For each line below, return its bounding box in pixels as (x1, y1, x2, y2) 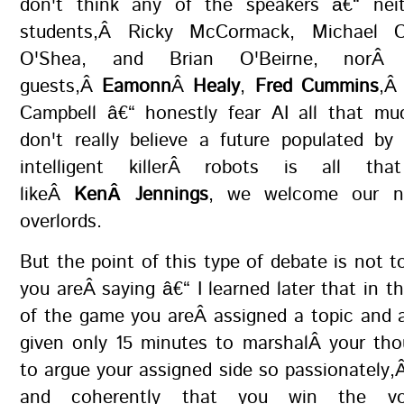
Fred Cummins (254, 73, 379, 100)
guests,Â (20, 73, 103, 100)
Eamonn (102, 73, 172, 100)
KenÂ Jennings (74, 181, 208, 208)
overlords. (20, 208, 102, 235)
